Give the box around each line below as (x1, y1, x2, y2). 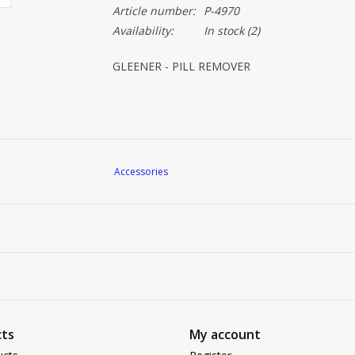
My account (189, 325, 261, 343)
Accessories (114, 164, 168, 178)
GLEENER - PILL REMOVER (112, 59, 250, 74)
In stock (203, 23, 244, 38)
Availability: (112, 23, 174, 38)
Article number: (112, 3, 196, 18)
